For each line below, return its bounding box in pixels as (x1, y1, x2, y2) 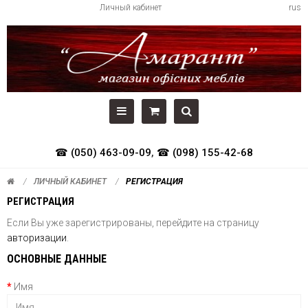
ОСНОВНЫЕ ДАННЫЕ (7, 252, 107, 265)
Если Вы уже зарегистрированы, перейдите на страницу (7, 217, 259, 228)
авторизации (7, 232, 67, 243)
